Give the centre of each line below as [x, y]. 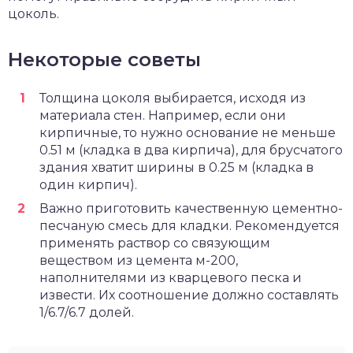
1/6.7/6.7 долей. [87, 312]
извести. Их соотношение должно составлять [189, 295]
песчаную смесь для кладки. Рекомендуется [190, 225]
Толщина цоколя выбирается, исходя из [173, 98]
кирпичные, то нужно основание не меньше [188, 132]
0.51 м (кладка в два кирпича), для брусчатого [191, 150]
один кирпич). [88, 184]
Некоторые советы [104, 59]
